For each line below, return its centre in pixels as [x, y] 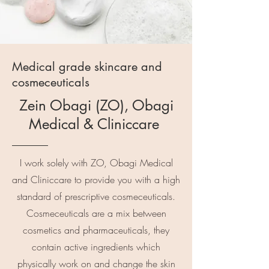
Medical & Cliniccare [96, 124]
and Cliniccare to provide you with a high [96, 180]
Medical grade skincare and [87, 67]
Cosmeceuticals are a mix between [96, 213]
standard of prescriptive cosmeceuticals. [96, 196]
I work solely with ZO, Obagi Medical [96, 163]
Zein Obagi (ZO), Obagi [96, 105]
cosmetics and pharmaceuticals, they [96, 230]
